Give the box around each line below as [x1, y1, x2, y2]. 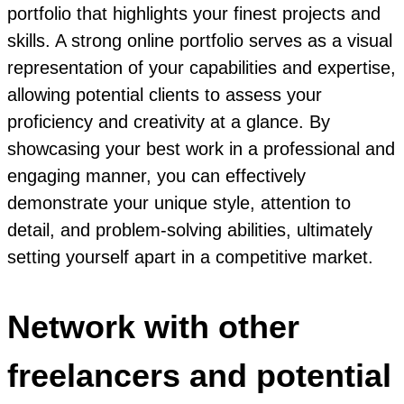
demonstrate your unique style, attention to [7, 192, 351, 213]
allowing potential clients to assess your [7, 84, 322, 105]
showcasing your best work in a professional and [7, 138, 395, 159]
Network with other [7, 308, 299, 345]
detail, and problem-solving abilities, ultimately [7, 219, 372, 240]
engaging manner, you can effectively [7, 165, 306, 186]
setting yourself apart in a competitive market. [7, 246, 373, 267]
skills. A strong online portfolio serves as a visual [7, 30, 392, 50]
